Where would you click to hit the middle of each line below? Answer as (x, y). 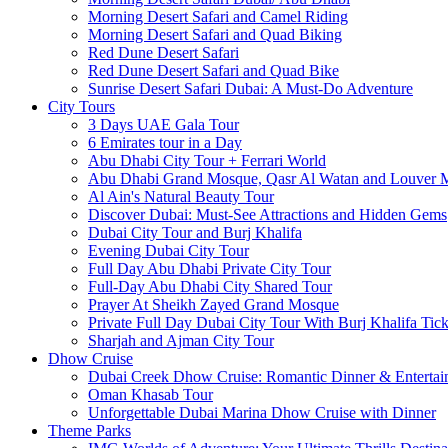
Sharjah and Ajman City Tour (181, 340)
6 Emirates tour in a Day (165, 142)
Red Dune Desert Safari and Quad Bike (213, 70)
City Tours (81, 106)
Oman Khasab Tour (150, 394)
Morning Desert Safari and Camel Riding (218, 16)
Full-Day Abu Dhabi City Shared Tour (210, 286)
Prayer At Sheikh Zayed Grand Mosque (213, 304)
